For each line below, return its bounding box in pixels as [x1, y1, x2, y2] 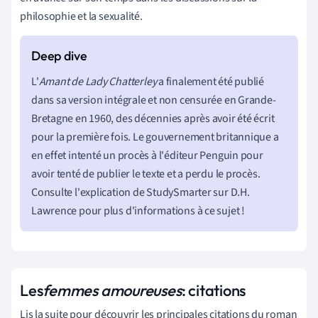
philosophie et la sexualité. [20, 8, 143, 24]
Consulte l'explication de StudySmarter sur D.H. [31, 184, 250, 200]
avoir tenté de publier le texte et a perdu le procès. [31, 165, 261, 182]
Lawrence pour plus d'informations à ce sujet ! [31, 202, 245, 219]
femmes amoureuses [43, 280, 182, 300]
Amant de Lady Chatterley [38, 73, 157, 89]
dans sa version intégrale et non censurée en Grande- [31, 92, 276, 108]
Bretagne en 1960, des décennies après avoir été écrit [31, 110, 275, 126]
